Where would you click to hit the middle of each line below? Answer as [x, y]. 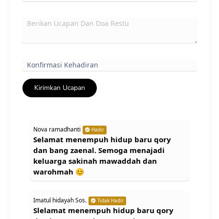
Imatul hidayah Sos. [60, 200]
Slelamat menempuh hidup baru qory [103, 210]
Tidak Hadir [110, 200]
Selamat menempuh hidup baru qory [102, 139]
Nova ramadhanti [57, 129]
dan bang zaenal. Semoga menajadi [99, 150]
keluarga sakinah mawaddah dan [95, 161]
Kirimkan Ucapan [60, 88]
